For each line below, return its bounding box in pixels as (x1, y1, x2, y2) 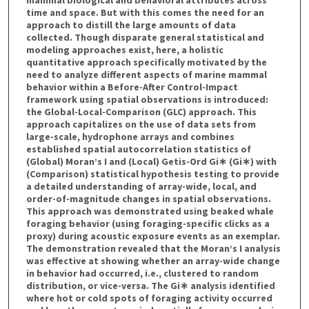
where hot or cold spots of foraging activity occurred (26, 291, 272, 304)
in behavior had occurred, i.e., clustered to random (26, 266, 259, 279)
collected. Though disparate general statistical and (26, 30, 264, 43)
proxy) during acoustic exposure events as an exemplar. (26, 229, 280, 242)
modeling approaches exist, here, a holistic (26, 43, 223, 56)
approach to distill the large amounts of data (26, 18, 236, 31)
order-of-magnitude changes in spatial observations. (26, 192, 271, 205)
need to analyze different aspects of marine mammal (26, 68, 267, 81)
